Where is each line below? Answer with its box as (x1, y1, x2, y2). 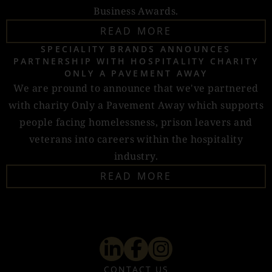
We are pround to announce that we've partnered (13, 81, 259, 95)
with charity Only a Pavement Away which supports (8, 98, 264, 112)
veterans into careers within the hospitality (29, 132, 243, 146)
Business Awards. (93, 4, 178, 18)
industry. (114, 149, 158, 163)
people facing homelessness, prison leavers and (19, 115, 253, 129)
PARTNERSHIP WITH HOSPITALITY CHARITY (13, 55, 259, 67)
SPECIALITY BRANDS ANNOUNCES (41, 43, 231, 55)
